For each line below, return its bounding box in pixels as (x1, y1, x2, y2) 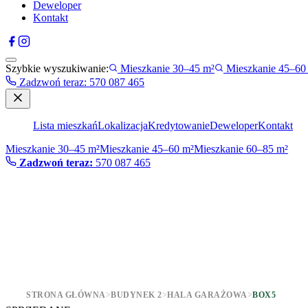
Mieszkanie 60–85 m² (194, 143, 288, 155)
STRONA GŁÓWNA (26, 290, 106, 300)
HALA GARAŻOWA (167, 290, 247, 300)
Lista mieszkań (33, 120, 98, 131)
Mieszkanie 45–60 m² (100, 143, 194, 155)
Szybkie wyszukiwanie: (5, 63, 109, 74)
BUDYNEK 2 (111, 290, 162, 300)
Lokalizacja (98, 120, 148, 131)
